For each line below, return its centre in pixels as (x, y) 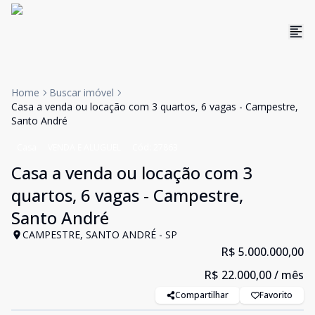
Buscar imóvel (82, 92)
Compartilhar (202, 295)
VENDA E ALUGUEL (84, 147)
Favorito (276, 295)
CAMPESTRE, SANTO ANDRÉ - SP (100, 234)
